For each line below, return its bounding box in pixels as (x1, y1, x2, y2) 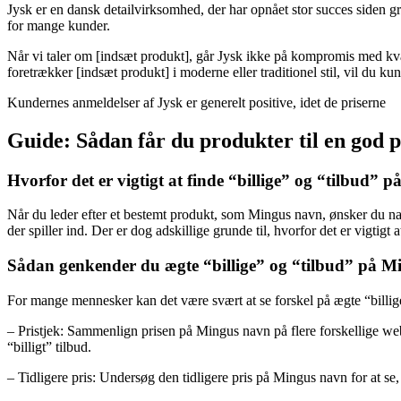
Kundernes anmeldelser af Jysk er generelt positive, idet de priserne (7, 94, 386, 110)
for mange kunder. (7, 17, 110, 33)
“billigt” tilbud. (7, 338, 91, 354)
